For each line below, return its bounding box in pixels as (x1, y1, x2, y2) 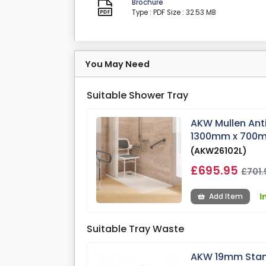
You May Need (85, 58, 150, 71)
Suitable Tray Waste (87, 222, 184, 236)
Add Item (209, 191, 243, 202)
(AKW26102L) (191, 145, 248, 157)
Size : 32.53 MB (167, 8, 217, 18)
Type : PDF (132, 8, 166, 18)
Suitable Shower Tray (87, 88, 188, 103)
